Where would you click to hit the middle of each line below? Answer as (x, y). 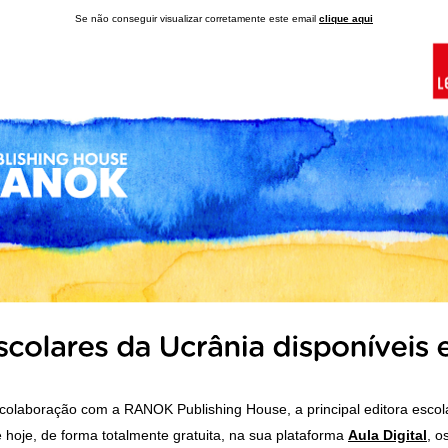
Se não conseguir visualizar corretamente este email (197, 18)
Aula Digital (387, 435)
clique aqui (346, 18)
